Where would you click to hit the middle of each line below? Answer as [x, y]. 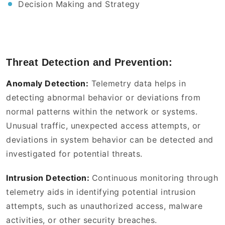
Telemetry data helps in [137, 84]
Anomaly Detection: [47, 84]
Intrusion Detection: [49, 178]
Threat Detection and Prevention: [89, 63]
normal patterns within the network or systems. [102, 112]
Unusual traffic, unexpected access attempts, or [103, 126]
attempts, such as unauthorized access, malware [104, 206]
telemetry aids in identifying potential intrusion [101, 192]
